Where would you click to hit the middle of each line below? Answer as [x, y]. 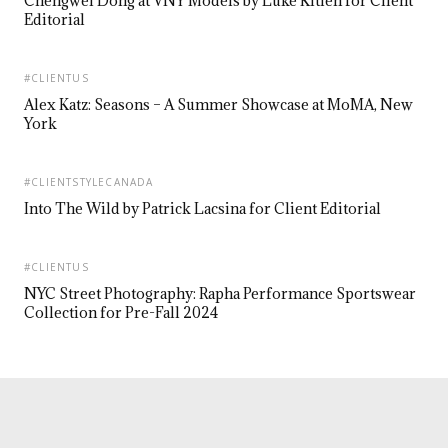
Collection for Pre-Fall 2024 [121, 312]
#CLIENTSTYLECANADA [89, 181]
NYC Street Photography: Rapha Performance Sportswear [220, 293]
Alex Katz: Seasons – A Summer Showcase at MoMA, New [218, 104]
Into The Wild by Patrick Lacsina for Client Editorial [202, 208]
